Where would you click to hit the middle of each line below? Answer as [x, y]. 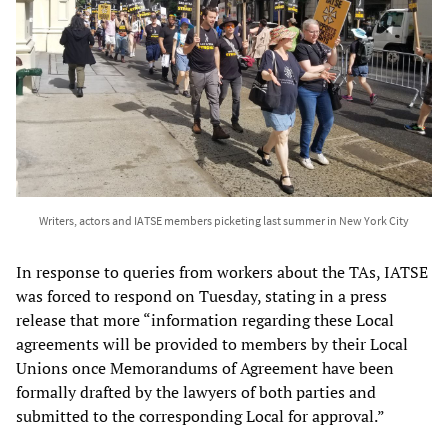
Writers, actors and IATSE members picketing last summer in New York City [224, 221]
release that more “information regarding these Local [205, 320]
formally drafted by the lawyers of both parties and [196, 392]
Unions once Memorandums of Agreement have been [205, 368]
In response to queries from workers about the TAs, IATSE [222, 272]
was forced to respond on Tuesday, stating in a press [201, 296]
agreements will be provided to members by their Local [212, 344]
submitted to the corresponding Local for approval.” [200, 416]
